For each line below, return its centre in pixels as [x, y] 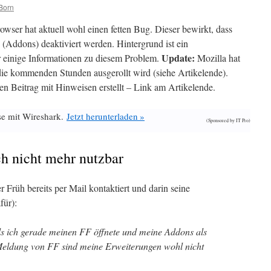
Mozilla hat [217, 58]
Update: [178, 58]
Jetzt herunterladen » [106, 116]
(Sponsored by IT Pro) [228, 120]
